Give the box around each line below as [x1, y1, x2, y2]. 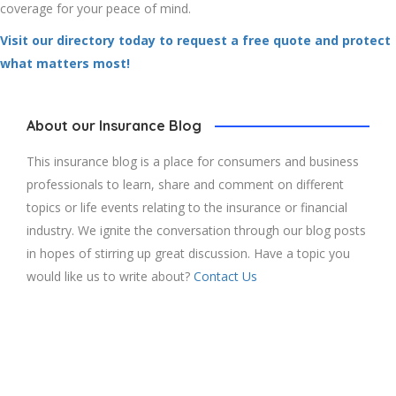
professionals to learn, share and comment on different [27, 175, 344, 193]
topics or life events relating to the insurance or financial [27, 198, 347, 216]
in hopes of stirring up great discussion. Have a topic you [27, 244, 350, 262]
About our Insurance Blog [27, 116, 202, 134]
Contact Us [194, 267, 257, 285]
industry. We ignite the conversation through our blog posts [27, 221, 366, 239]
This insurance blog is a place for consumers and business [27, 152, 359, 170]
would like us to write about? [27, 267, 194, 285]
